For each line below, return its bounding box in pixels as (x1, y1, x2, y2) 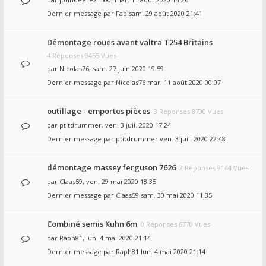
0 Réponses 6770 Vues (141, 220, 210, 229)
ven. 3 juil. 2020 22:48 (160, 134, 226, 143)
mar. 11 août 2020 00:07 (147, 78, 221, 87)
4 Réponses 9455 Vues (47, 51, 116, 60)
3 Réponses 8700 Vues (154, 107, 223, 116)
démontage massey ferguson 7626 (47, 162, 176, 173)
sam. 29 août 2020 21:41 (129, 9, 202, 18)
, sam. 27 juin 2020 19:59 (89, 64, 164, 73)
